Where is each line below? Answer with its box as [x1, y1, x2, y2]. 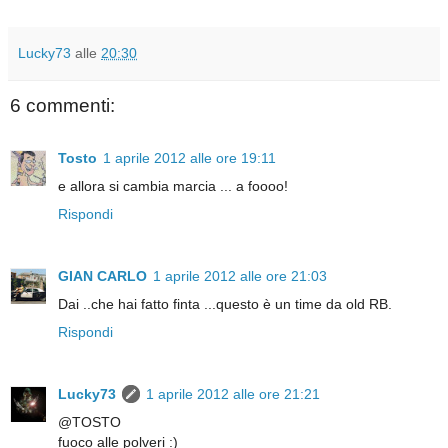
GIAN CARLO [58, 267, 147, 284]
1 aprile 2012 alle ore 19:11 [103, 149, 276, 166]
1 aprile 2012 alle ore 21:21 [146, 385, 320, 402]
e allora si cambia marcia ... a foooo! [58, 177, 288, 194]
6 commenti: [10, 95, 115, 117]
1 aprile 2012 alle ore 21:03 [153, 267, 327, 284]
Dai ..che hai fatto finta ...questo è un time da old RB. [58, 295, 392, 312]
